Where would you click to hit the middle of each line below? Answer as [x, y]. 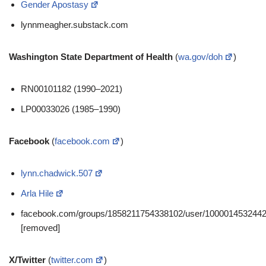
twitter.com [72, 260]
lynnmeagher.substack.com [75, 25]
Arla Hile [37, 193]
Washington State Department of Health [91, 57]
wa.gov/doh [200, 57]
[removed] [40, 228]
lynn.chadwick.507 [57, 173]
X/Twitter [27, 260]
